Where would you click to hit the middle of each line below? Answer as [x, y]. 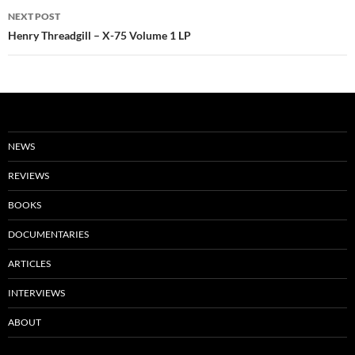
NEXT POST [34, 17]
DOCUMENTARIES [48, 235]
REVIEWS [29, 176]
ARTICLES [29, 264]
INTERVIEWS [36, 293]
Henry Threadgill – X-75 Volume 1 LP [99, 36]
